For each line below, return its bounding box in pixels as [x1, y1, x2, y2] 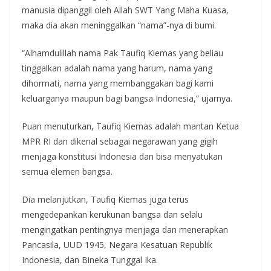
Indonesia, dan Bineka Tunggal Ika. [22, 254, 158, 266]
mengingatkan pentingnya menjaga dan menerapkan [22, 224, 228, 235]
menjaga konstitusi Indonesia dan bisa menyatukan [22, 151, 223, 162]
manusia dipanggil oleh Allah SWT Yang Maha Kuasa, [22, 4, 229, 16]
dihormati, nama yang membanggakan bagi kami [22, 77, 214, 89]
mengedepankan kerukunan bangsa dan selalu [22, 209, 203, 220]
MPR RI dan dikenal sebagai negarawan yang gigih [22, 135, 218, 147]
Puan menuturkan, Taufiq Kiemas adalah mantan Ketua [22, 120, 239, 132]
